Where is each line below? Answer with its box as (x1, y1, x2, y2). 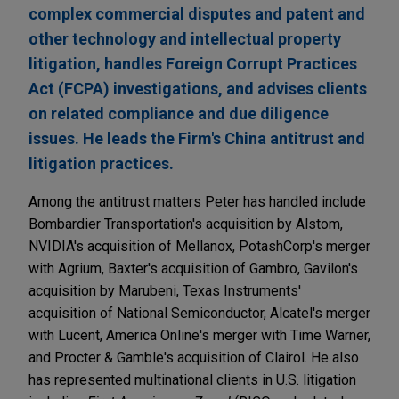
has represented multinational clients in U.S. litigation (28, 371, 356, 389)
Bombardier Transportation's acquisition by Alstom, (28, 216, 343, 233)
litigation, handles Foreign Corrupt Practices (28, 54, 357, 74)
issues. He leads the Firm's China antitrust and (28, 129, 365, 149)
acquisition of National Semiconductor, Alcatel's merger (28, 305, 370, 322)
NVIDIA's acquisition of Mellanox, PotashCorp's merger (28, 238, 370, 256)
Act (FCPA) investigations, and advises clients (28, 79, 367, 99)
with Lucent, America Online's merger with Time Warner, (28, 327, 370, 345)
